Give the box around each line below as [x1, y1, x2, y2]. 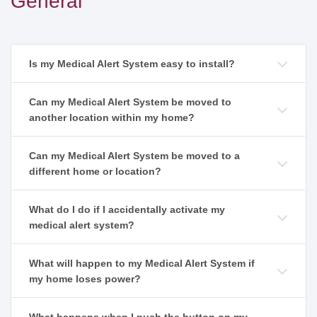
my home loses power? [29, 273, 141, 285]
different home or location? [29, 166, 161, 178]
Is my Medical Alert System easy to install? [29, 58, 235, 70]
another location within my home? [29, 112, 195, 124]
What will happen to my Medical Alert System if [29, 258, 255, 270]
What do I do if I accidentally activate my [29, 204, 225, 216]
